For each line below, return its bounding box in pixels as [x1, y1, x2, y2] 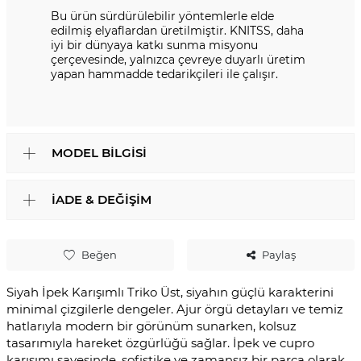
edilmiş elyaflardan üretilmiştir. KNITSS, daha [51, 23, 304, 39]
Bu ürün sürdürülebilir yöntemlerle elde [51, 9, 274, 24]
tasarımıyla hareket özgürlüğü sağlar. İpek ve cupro [6, 335, 314, 351]
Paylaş [261, 248, 296, 262]
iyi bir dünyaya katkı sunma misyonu [51, 38, 258, 53]
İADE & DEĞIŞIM [52, 192, 151, 208]
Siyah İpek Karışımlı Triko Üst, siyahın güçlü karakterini [6, 284, 334, 301]
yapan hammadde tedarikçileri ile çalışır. [51, 67, 278, 82]
